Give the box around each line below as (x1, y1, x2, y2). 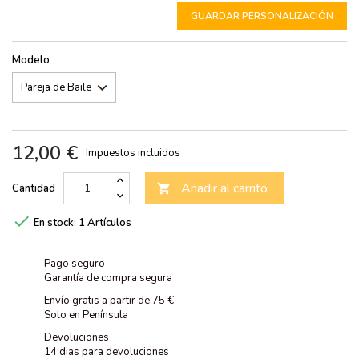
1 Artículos (79, 215, 131, 230)
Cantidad (12, 180, 55, 196)
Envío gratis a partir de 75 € (44, 292, 174, 308)
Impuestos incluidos (86, 145, 180, 160)
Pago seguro (44, 256, 105, 271)
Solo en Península (44, 307, 128, 322)
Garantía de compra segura (44, 270, 172, 285)
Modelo (12, 52, 50, 67)
